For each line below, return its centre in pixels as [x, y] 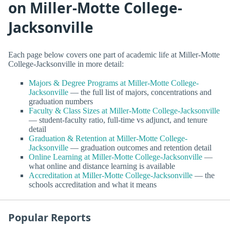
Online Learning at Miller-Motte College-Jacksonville [116, 157]
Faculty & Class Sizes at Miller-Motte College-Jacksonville [124, 110]
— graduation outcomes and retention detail [140, 147]
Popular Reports [50, 217]
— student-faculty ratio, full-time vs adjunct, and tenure [118, 120]
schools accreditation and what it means [93, 184]
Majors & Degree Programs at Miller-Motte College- [114, 83]
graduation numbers [61, 101]
